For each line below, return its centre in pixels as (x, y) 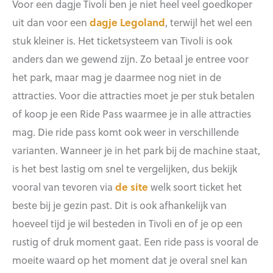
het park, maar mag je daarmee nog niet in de (117, 77)
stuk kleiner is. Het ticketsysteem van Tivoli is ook (122, 41)
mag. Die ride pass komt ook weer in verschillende (126, 132)
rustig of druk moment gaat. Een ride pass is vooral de (135, 242)
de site (132, 187)
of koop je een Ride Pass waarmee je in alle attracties (132, 114)
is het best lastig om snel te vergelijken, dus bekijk (125, 168)
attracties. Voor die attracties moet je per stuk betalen (133, 95)
